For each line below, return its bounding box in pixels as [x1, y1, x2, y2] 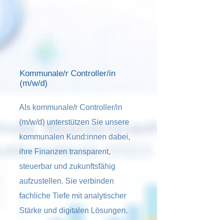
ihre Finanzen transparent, [19, 147, 110, 156]
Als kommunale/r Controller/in [19, 103, 122, 111]
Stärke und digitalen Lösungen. [19, 206, 128, 215]
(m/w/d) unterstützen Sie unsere [19, 118, 129, 126]
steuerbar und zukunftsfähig [19, 162, 115, 170]
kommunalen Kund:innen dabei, [19, 133, 130, 141]
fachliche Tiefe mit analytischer [19, 192, 126, 200]
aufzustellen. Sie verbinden [19, 177, 114, 185]
